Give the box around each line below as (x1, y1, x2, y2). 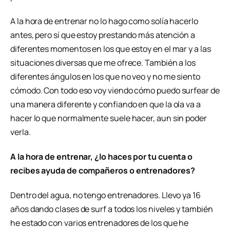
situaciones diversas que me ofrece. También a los (10, 57, 196, 68)
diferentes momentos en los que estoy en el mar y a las (10, 43, 211, 54)
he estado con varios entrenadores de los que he (10, 217, 189, 228)
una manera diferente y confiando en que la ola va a (10, 99, 201, 110)
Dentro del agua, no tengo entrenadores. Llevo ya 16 (10, 189, 201, 201)
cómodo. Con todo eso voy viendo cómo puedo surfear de (10, 85, 220, 96)
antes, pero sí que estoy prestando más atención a (10, 29, 196, 41)
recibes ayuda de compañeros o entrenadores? (10, 164, 197, 176)
